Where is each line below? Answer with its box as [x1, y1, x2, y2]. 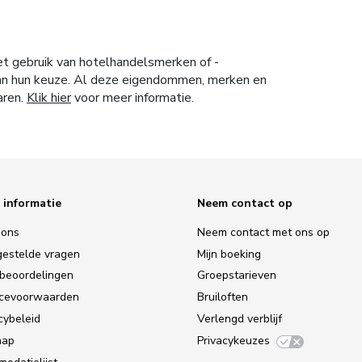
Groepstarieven [197, 267, 276, 284]
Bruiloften [197, 289, 248, 305]
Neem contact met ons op [197, 224, 330, 240]
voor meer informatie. [71, 89, 194, 107]
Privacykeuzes [197, 333, 270, 349]
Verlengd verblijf [197, 311, 282, 327]
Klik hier [27, 89, 71, 107]
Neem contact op [197, 196, 293, 212]
